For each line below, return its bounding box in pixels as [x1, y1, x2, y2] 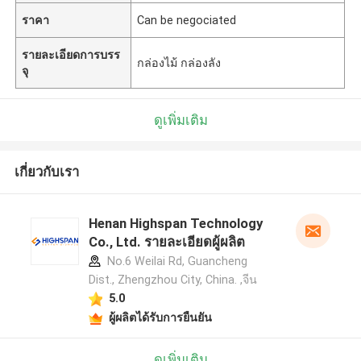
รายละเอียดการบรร [22, 48, 121, 61]
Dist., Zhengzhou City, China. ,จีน [88, 273, 257, 287]
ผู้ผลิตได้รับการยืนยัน [108, 310, 212, 324]
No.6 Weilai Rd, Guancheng [103, 255, 247, 268]
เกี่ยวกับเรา [14, 164, 79, 180]
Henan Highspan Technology [88, 215, 263, 232]
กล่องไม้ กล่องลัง [137, 56, 222, 69]
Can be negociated [137, 13, 237, 27]
